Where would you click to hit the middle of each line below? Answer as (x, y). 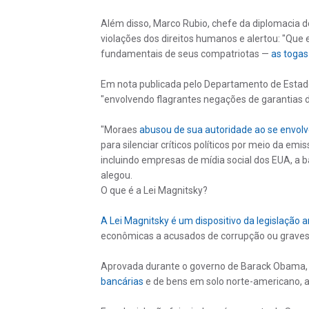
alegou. (116, 175)
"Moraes (120, 129)
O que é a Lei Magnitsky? (154, 190)
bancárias (122, 281)
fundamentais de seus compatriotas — (186, 53)
